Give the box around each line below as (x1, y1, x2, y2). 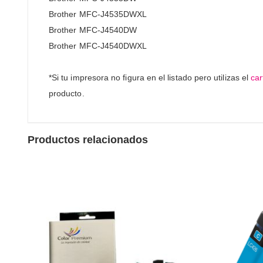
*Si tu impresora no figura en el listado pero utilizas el (49, 72, 251, 82)
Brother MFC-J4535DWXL (49, 9, 147, 19)
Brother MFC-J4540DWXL (49, 41, 147, 50)
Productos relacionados (28, 133, 148, 146)
